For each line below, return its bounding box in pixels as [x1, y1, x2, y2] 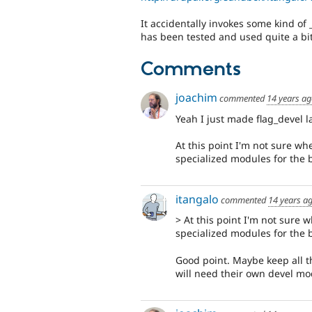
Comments [141, 57, 241, 81]
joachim [175, 90, 217, 106]
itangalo [175, 191, 219, 207]
